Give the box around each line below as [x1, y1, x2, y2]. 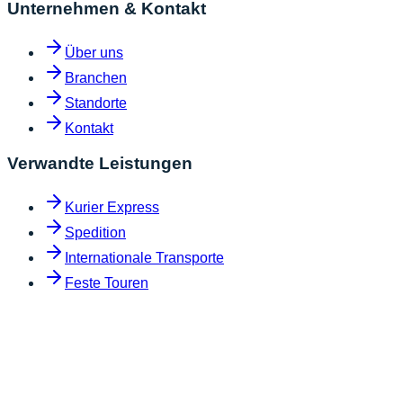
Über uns [65, 45, 123, 61]
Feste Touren [65, 274, 148, 291]
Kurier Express [65, 199, 159, 215]
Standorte [65, 95, 127, 112]
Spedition [65, 224, 126, 240]
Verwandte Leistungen [7, 153, 193, 173]
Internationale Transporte [65, 249, 224, 265]
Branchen [65, 70, 127, 86]
